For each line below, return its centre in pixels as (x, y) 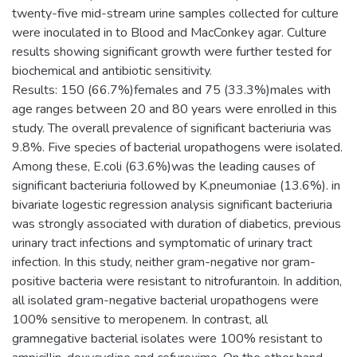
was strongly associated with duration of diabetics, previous (177, 224)
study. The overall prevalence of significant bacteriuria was (172, 128)
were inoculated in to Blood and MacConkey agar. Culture (169, 32)
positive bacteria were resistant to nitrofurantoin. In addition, (177, 281)
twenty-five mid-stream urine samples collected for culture (175, 13)
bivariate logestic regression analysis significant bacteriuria (172, 204)
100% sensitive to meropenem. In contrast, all (140, 319)
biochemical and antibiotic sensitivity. (112, 71)
